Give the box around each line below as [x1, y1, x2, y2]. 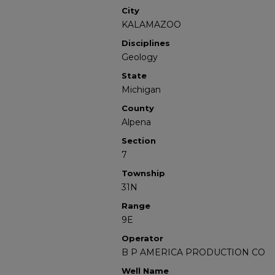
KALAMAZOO [122, 19, 181, 30]
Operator [122, 233, 163, 243]
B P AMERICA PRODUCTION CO [122, 247, 265, 258]
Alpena [122, 117, 151, 128]
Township [122, 168, 165, 178]
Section [122, 136, 156, 145]
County [122, 103, 154, 113]
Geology [122, 52, 158, 63]
